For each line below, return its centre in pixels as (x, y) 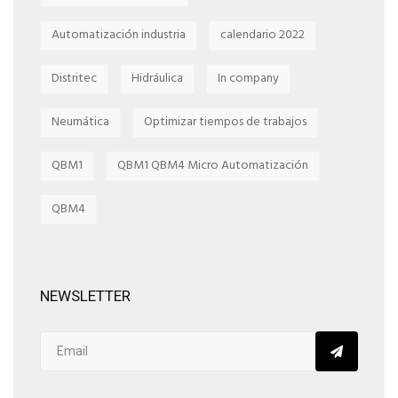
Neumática (80, 122)
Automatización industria (119, 35)
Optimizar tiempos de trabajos (225, 122)
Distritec (74, 78)
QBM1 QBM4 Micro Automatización (213, 165)
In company (248, 78)
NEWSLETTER (85, 295)
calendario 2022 (263, 35)
